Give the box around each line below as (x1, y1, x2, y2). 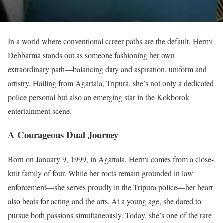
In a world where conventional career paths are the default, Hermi (8, 35, 213, 46)
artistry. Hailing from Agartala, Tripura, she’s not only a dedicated (8, 77, 214, 88)
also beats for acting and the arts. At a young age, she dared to (8, 196, 201, 207)
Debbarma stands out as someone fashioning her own (8, 49, 175, 60)
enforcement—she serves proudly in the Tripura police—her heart (8, 182, 213, 193)
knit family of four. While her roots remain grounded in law (8, 168, 193, 179)
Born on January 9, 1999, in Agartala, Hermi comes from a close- (8, 154, 214, 165)
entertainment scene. (8, 105, 72, 116)
